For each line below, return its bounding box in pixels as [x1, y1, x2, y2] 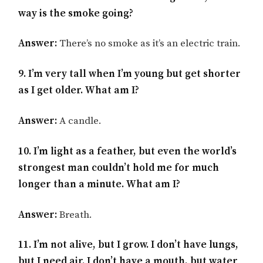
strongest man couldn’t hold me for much [18, 161, 220, 174]
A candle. [57, 114, 102, 127]
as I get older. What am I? [18, 84, 140, 97]
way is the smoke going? [18, 6, 134, 20]
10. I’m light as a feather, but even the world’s [18, 144, 237, 158]
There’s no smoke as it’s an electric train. [57, 37, 241, 50]
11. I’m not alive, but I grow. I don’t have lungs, [18, 238, 239, 252]
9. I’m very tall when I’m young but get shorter [18, 68, 241, 81]
